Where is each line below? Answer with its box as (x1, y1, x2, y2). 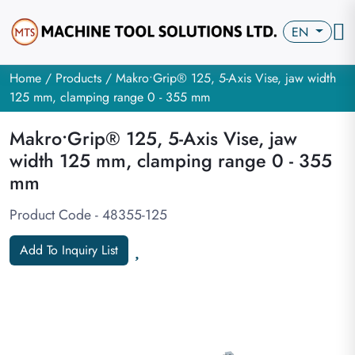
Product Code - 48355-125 (10, 204, 167, 225)
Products (55, 69, 101, 87)
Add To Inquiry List (20, 241, 118, 259)
